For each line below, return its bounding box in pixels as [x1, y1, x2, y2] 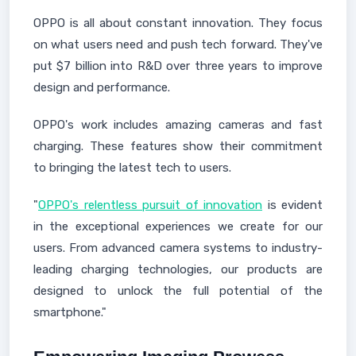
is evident [262, 198, 323, 212]
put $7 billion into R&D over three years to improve [33, 59, 323, 73]
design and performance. [33, 80, 170, 95]
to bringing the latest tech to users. [33, 161, 231, 175]
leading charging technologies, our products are [33, 262, 323, 277]
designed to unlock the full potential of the [33, 284, 323, 298]
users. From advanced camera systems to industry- [33, 241, 323, 255]
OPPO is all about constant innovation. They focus [33, 16, 323, 30]
